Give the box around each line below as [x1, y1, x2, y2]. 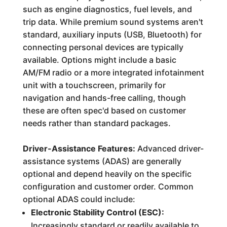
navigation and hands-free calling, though [22, 93, 186, 103]
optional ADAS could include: [22, 194, 135, 204]
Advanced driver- [135, 143, 204, 154]
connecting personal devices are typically [22, 42, 183, 52]
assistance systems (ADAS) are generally [22, 156, 181, 166]
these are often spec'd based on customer [22, 105, 186, 116]
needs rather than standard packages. [22, 118, 171, 128]
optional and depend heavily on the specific [22, 169, 192, 179]
